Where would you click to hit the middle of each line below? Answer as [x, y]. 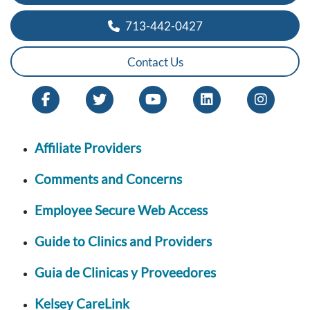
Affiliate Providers [88, 148]
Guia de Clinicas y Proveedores [125, 273]
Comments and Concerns [108, 179]
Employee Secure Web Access [121, 210]
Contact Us [155, 62]
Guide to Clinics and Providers [123, 241]
